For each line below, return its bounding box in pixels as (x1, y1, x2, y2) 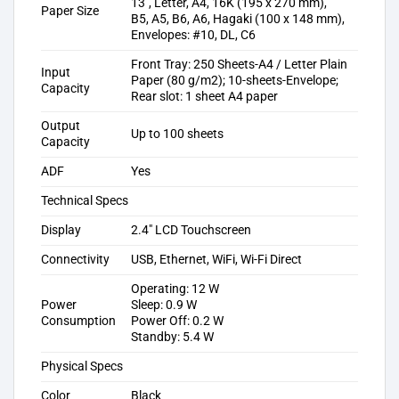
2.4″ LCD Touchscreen (131, 222, 252, 238)
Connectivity (41, 251, 110, 267)
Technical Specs (41, 192, 128, 208)
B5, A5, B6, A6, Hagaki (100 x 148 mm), (131, 11, 346, 27)
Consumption (41, 313, 116, 329)
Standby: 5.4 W (131, 329, 215, 345)
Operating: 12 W (131, 281, 220, 297)
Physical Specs (41, 358, 123, 374)
